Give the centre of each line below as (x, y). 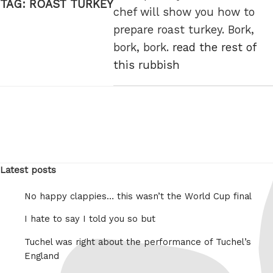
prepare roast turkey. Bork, (184, 30)
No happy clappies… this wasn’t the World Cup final (138, 196)
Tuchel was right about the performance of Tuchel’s (138, 242)
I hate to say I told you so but (90, 219)
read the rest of (214, 48)
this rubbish (147, 65)
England (42, 256)
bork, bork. (143, 48)
